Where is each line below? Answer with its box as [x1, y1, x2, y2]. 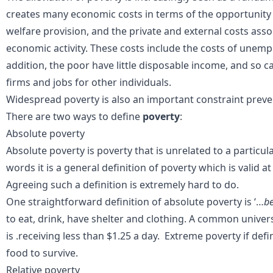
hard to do [185, 177, 236, 191]
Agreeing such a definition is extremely [6, 177, 185, 191]
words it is [6, 160, 56, 174]
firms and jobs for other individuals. [6, 75, 171, 89]
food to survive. [6, 246, 78, 260]
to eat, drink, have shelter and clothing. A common [6, 211, 241, 225]
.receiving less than [16, 229, 107, 243]
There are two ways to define [6, 109, 143, 123]
